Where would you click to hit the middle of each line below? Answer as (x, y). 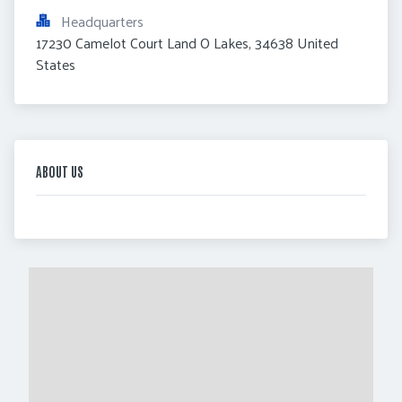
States (56, 64)
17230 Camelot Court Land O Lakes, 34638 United (187, 42)
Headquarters (102, 21)
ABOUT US (60, 170)
